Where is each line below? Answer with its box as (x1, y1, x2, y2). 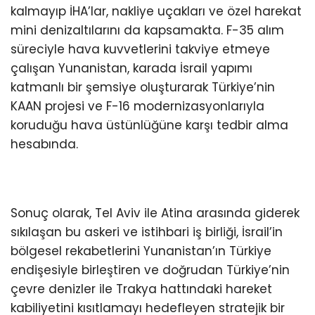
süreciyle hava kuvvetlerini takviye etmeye (11, 40, 270, 58)
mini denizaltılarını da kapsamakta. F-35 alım (11, 21, 284, 39)
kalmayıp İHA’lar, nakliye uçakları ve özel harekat (11, 2, 302, 20)
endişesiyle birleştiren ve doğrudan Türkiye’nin (11, 261, 290, 278)
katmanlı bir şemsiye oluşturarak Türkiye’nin (11, 78, 275, 96)
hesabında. (11, 135, 78, 153)
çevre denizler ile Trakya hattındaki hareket (11, 280, 272, 297)
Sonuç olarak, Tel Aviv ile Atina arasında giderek (11, 204, 300, 221)
